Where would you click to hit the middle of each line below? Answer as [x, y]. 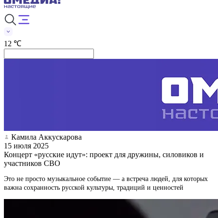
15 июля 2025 [26, 145]
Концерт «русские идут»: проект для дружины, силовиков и [104, 154]
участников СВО [32, 163]
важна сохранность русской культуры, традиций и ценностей [94, 187]
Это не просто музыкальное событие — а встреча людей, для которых [106, 179]
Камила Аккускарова [46, 137]
